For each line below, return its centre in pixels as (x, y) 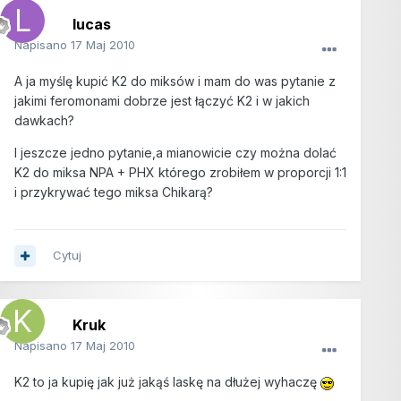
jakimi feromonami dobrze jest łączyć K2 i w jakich (162, 101)
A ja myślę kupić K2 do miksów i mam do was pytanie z (175, 81)
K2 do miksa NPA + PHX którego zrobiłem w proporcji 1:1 (180, 173)
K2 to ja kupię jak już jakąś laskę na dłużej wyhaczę (167, 382)
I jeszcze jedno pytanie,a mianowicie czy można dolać (175, 153)
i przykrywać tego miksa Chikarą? (114, 192)
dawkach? (44, 121)
